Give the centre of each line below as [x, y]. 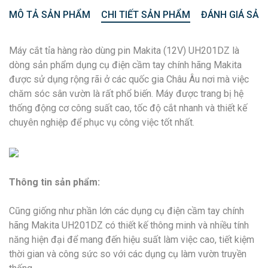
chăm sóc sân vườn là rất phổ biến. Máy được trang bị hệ [126, 93]
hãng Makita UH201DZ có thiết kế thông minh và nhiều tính [129, 225]
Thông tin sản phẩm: [54, 182]
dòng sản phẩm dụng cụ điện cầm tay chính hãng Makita [125, 65]
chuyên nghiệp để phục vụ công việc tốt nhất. [102, 122]
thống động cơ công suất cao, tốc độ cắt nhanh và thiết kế [128, 108]
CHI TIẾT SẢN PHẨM [146, 14]
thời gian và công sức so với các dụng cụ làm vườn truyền [128, 254]
